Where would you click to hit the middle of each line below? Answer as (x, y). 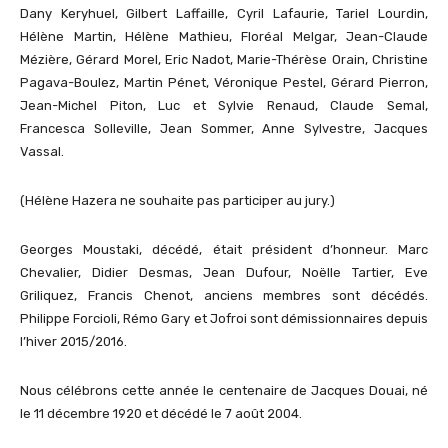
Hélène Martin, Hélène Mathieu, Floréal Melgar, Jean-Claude (224, 36)
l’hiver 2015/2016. (73, 341)
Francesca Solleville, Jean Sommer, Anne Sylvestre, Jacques (224, 128)
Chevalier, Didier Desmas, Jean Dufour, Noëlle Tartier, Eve (224, 272)
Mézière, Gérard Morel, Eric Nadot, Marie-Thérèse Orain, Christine (224, 59)
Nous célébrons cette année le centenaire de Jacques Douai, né (224, 390)
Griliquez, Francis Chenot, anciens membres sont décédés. (224, 295)
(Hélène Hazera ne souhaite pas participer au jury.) (177, 200)
